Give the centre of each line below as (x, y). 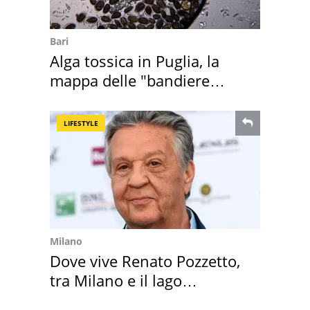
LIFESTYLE (81, 124)
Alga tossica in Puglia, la (135, 61)
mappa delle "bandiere (130, 81)
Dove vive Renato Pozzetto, (145, 261)
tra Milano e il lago (116, 281)
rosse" (72, 100)
